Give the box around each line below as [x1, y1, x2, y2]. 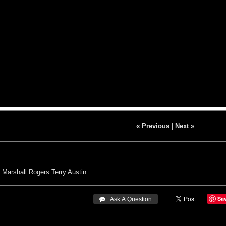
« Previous [136, 122, 169, 130]
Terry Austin [51, 167, 86, 176]
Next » [175, 122, 194, 130]
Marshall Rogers [2, 167, 49, 176]
